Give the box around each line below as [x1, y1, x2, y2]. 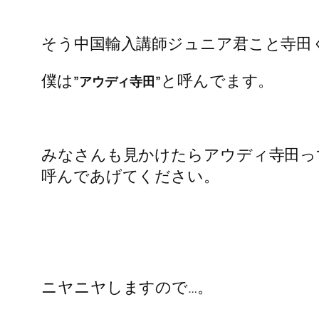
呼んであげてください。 [41, 165, 219, 187]
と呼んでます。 [161, 70, 274, 92]
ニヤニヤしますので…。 [41, 276, 213, 298]
